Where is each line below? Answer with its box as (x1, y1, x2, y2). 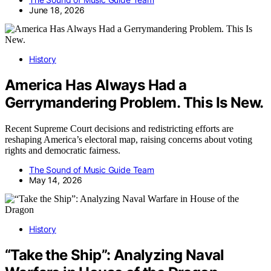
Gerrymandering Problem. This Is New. (5, 93, 264, 111)
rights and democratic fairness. (5, 145, 120, 155)
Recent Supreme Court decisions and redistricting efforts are (5, 123, 233, 134)
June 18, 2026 (29, 5, 85, 16)
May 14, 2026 (29, 174, 82, 185)
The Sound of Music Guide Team (29, 164, 154, 175)
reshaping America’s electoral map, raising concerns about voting (5, 134, 252, 145)
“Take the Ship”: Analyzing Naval (5, 246, 224, 264)
